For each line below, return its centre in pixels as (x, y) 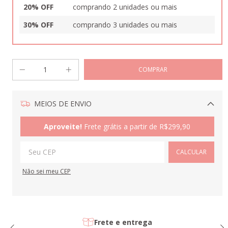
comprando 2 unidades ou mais (125, 7)
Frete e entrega (123, 222)
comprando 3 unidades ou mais (125, 25)
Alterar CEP (185, 121)
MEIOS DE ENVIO (62, 104)
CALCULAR (191, 152)
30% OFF (38, 25)
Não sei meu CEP (47, 172)
